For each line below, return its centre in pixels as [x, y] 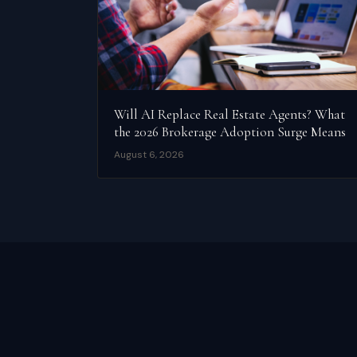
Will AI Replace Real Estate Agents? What [229, 115]
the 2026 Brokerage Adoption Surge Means [230, 132]
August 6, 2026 [149, 155]
